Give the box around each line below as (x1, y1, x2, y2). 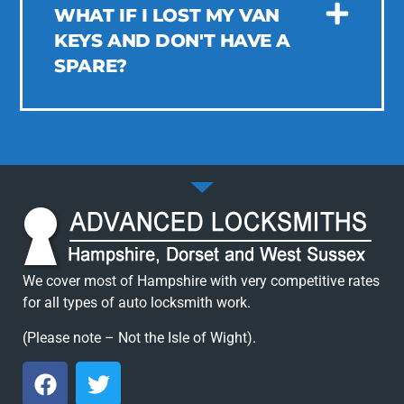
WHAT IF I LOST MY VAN (54, 4, 280, 26)
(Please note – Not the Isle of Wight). (23, 328, 256, 346)
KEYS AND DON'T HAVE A (54, 29, 290, 51)
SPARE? (54, 54, 127, 77)
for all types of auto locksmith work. (23, 294, 251, 312)
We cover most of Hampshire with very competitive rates (23, 272, 380, 290)
